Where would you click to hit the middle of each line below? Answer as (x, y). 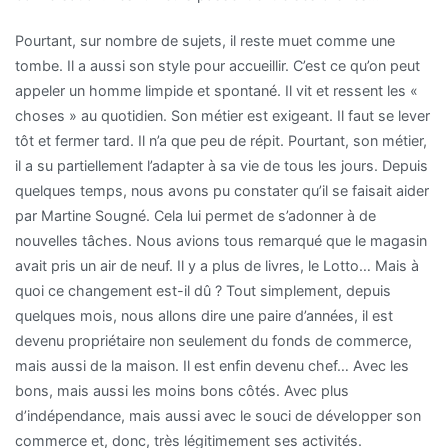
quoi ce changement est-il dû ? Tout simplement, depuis (203, 290)
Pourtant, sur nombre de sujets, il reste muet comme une (205, 40)
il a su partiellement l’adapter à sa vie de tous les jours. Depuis (221, 165)
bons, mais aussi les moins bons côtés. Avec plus (182, 390)
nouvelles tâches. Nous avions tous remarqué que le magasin (221, 240)
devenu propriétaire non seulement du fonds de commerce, (213, 340)
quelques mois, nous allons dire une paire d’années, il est (204, 315)
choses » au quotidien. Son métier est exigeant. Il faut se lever (222, 115)
